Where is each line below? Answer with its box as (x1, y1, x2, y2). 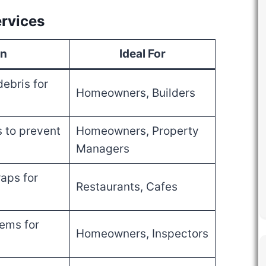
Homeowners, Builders (75, 86, 195, 100)
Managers (75, 142, 129, 156)
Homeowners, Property (75, 124, 199, 138)
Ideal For (119, 47, 166, 61)
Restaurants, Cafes (75, 180, 178, 194)
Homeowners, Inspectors (75, 227, 208, 241)
